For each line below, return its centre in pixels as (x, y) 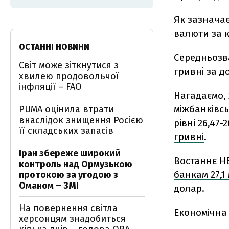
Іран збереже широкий (70, 153)
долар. (189, 188)
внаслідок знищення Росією (81, 120)
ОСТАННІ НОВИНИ (54, 47)
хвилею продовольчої (69, 76)
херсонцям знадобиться (72, 219)
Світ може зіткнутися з (69, 65)
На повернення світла (68, 208)
